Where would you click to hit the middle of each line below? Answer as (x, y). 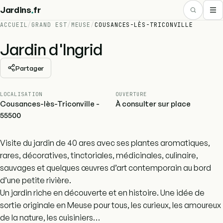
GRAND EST (49, 25)
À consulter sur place (153, 104)
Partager (30, 68)
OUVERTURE (131, 94)
